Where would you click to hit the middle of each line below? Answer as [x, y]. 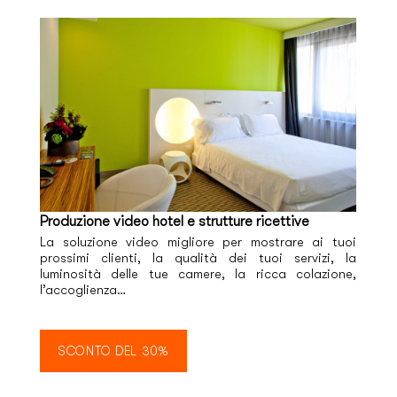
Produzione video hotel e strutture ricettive [175, 221]
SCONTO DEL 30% [113, 350]
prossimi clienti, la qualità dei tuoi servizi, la [198, 258]
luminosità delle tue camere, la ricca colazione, [198, 274]
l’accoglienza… [83, 290]
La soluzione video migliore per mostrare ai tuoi [198, 242]
